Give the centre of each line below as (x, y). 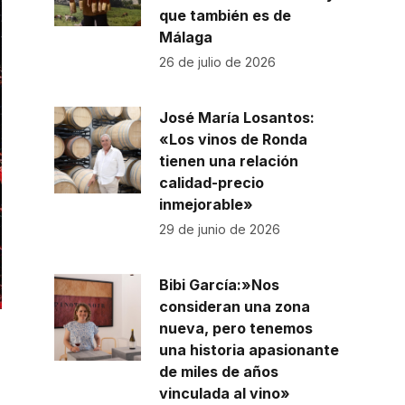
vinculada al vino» (224, 394)
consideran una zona (234, 307)
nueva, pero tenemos (235, 329)
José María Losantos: (236, 118)
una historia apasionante (249, 350)
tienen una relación (228, 161)
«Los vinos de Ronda (233, 140)
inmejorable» (206, 205)
